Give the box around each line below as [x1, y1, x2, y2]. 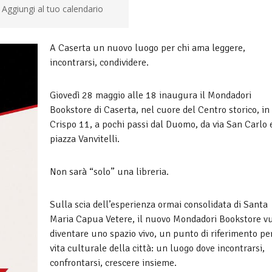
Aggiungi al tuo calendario [1, 3, 103, 15]
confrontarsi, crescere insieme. [50, 257, 177, 269]
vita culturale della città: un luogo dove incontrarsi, [50, 242, 265, 254]
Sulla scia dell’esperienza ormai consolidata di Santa [50, 199, 268, 211]
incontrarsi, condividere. [50, 56, 149, 69]
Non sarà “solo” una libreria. [50, 166, 169, 178]
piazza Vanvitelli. [50, 133, 120, 145]
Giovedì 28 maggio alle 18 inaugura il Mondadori [50, 89, 251, 101]
